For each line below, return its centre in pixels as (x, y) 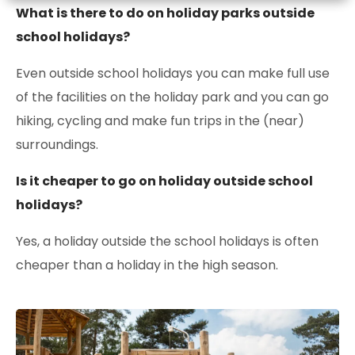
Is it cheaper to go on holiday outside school (164, 181)
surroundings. (57, 145)
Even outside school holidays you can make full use (173, 74)
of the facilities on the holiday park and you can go (172, 97)
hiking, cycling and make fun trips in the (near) (160, 121)
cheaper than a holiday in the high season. (147, 265)
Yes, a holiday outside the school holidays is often (167, 242)
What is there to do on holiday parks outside (165, 13)
